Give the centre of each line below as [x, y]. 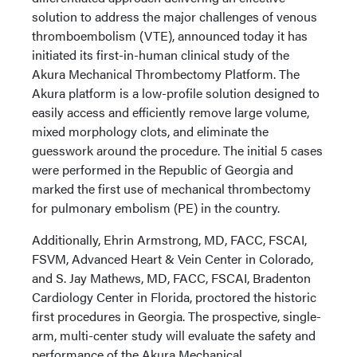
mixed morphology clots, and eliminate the [150, 131]
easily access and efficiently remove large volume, [171, 112]
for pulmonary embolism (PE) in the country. [156, 208]
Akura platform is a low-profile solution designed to [176, 93]
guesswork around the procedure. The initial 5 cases [177, 150]
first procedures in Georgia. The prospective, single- [177, 316]
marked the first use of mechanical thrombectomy [171, 188]
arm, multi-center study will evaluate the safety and [174, 335]
